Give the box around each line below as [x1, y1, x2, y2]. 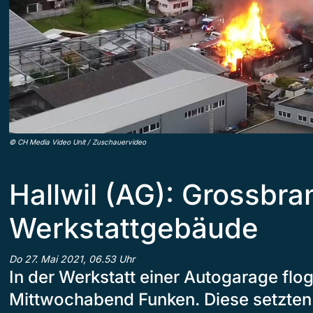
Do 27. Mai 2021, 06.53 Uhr [9, 252, 135, 265]
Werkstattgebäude [9, 210, 259, 245]
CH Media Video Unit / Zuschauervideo [17, 137, 146, 146]
